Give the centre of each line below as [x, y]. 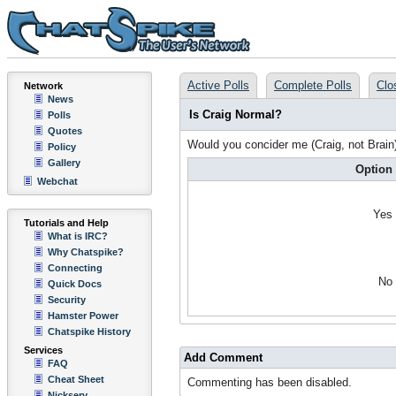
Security [67, 300]
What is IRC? [78, 236]
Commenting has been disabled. [270, 382]
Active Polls [218, 85]
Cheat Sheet [76, 379]
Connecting [75, 268]
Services [43, 350]
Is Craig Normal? [236, 114]
